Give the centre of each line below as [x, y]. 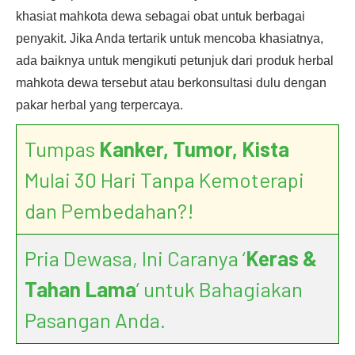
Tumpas [62, 149]
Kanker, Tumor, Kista [194, 149]
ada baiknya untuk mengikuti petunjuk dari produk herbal [175, 61]
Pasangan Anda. [95, 320]
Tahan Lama [80, 289]
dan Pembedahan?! [109, 210]
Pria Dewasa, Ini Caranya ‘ [135, 258]
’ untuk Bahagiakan [219, 289]
